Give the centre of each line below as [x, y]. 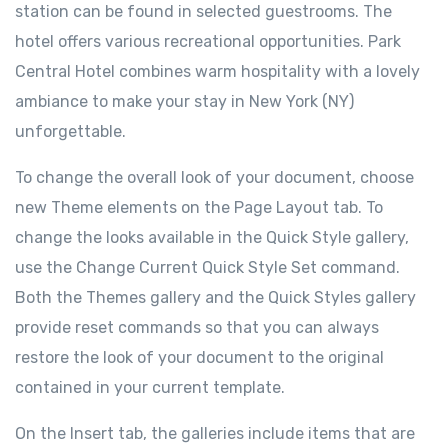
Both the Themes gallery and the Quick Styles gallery [215, 298]
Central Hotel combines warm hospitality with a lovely [217, 72]
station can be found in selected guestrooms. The [203, 12]
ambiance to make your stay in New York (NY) [184, 102]
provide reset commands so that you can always [197, 328]
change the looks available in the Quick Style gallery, [212, 238]
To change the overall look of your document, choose [214, 178]
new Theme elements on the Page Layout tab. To [199, 208]
